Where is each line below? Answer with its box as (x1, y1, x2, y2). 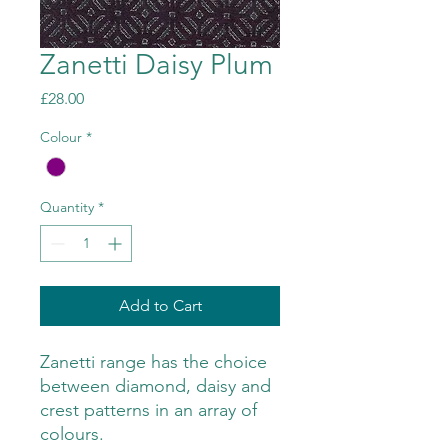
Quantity (40, 198, 94, 217)
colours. (40, 423, 104, 446)
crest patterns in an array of (40, 399, 257, 422)
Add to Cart (118, 296, 202, 316)
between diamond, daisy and (40, 375, 271, 398)
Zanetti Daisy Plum (40, 48, 273, 82)
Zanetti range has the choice (40, 351, 267, 374)
